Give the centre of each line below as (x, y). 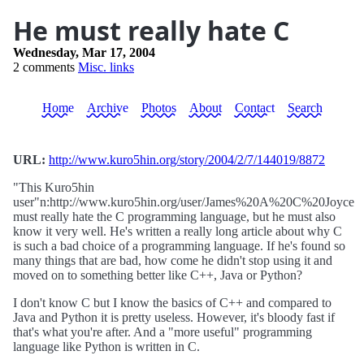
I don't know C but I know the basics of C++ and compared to (172, 303)
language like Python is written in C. (106, 347)
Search (305, 108)
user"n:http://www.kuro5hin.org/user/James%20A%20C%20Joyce (184, 202)
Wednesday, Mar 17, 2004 (84, 52)
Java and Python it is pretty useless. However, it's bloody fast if (174, 317)
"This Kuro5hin (54, 187)
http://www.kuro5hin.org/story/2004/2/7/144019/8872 (187, 160)
